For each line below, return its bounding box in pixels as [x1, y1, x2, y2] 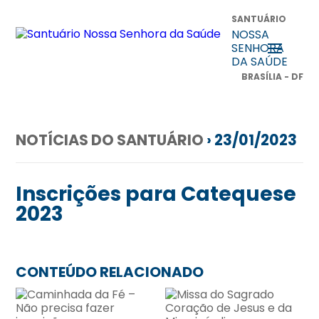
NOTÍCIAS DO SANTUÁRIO [16, 130, 204, 150]
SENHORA [231, 40, 285, 56]
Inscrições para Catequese [16, 180, 297, 208]
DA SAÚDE [231, 53, 288, 70]
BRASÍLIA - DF [241, 70, 303, 83]
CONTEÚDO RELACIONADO [16, 262, 204, 282]
